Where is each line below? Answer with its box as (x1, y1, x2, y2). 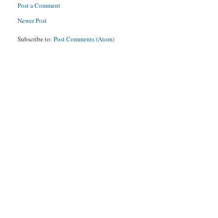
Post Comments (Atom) (54, 35, 115, 44)
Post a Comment (18, 1, 61, 10)
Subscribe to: (18, 35, 54, 44)
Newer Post (18, 16, 47, 25)
